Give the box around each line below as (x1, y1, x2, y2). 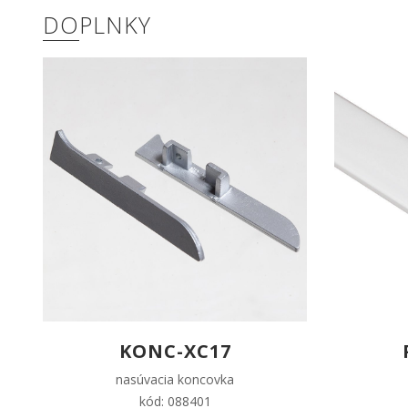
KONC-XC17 (118, 339, 231, 364)
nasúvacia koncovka (116, 371, 234, 389)
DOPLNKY (43, 9, 151, 41)
